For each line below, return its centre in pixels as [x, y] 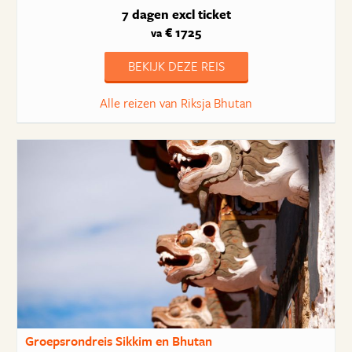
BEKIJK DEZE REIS [176, 66]
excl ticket [201, 14]
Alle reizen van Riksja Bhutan [176, 103]
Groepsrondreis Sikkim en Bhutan [118, 341]
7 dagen [145, 14]
